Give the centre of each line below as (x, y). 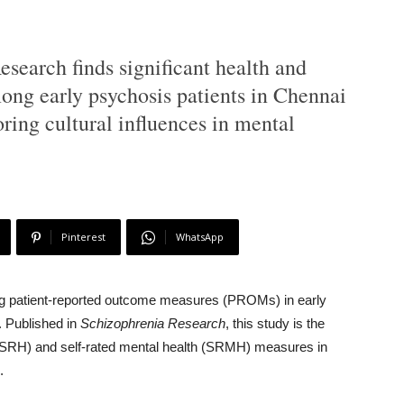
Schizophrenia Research (153, 324)
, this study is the (275, 324)
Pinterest (83, 237)
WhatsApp (200, 237)
